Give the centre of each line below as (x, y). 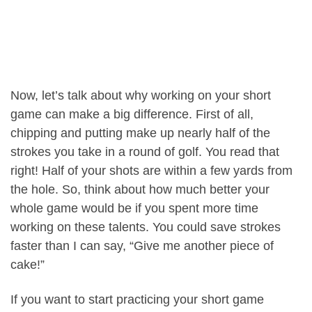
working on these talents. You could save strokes (146, 227)
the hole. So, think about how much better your (140, 190)
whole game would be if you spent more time (134, 209)
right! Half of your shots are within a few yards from (151, 171)
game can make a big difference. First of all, (132, 115)
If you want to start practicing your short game (137, 299)
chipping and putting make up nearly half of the (140, 133)
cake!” (28, 265)
